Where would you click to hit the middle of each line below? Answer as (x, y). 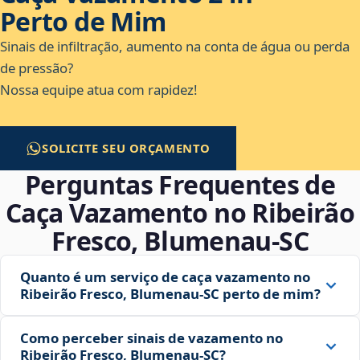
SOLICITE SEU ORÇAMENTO (127, 148)
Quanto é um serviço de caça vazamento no (165, 277)
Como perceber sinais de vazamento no (151, 338)
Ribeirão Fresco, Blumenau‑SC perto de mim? (170, 294)
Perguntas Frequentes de (180, 185)
